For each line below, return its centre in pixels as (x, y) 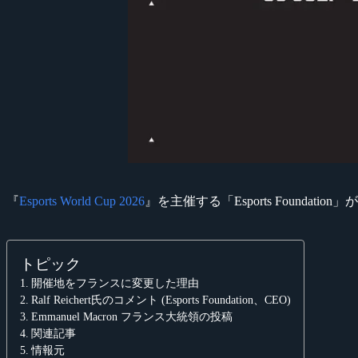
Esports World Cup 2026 (82, 201)
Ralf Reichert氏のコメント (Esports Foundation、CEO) (161, 299)
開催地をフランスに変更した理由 (115, 282)
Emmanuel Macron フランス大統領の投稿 (131, 316)
